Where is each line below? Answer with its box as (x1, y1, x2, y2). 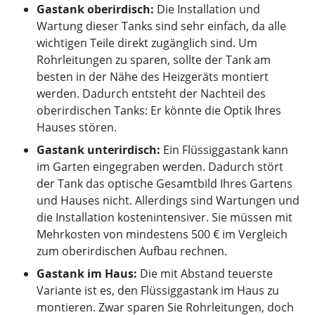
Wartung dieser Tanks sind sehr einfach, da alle (37, 18, 286, 34)
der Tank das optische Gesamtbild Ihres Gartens (37, 176, 292, 191)
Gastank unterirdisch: (37, 142, 160, 157)
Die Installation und (154, 1, 260, 17)
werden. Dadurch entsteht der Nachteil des (37, 86, 266, 101)
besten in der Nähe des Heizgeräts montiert (37, 69, 269, 84)
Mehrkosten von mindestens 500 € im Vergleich (37, 226, 288, 242)
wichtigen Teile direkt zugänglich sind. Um (37, 35, 257, 51)
